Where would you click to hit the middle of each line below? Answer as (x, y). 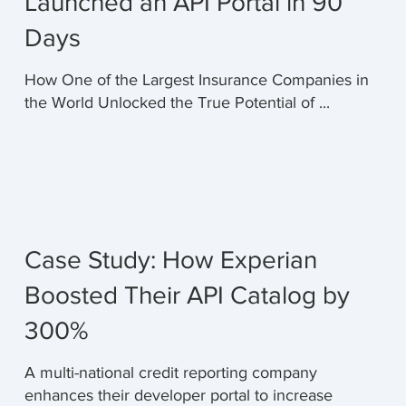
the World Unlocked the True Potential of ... (177, 102)
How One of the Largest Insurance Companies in (196, 79)
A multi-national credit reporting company (170, 372)
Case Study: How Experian (170, 259)
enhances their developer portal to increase (178, 395)
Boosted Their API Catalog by (187, 295)
